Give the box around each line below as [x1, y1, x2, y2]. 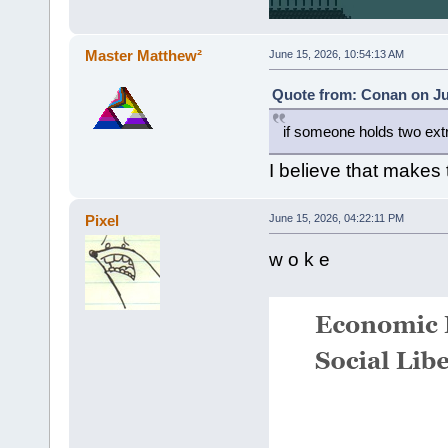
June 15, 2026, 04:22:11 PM [268, 211, 404, 224]
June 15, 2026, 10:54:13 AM [268, 47, 404, 60]
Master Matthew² [85, 47, 203, 65]
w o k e [268, 248, 330, 270]
